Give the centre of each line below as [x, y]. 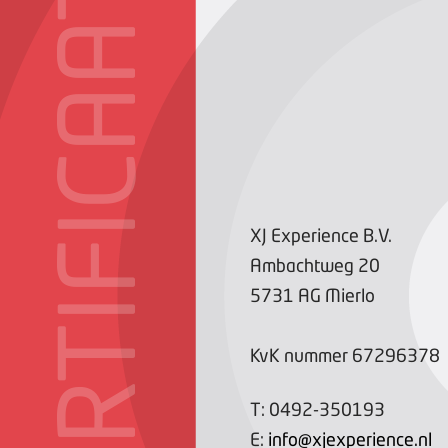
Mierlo [350, 295]
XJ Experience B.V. [321, 235]
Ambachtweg [302, 265]
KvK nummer [299, 355]
